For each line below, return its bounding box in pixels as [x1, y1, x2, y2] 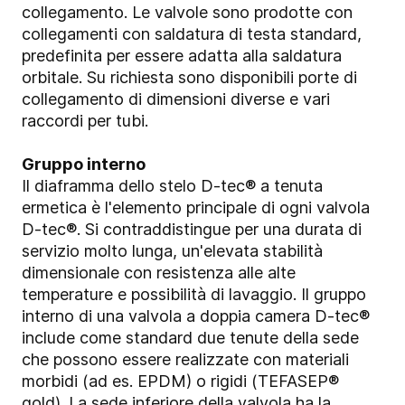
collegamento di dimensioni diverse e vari [22, 89, 330, 108]
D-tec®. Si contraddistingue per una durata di [22, 219, 362, 239]
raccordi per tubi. [22, 110, 148, 130]
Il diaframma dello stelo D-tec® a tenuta [22, 175, 323, 195]
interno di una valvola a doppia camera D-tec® [22, 306, 370, 325]
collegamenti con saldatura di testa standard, [22, 24, 362, 43]
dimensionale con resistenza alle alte [22, 262, 296, 282]
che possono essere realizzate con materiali [22, 349, 349, 369]
